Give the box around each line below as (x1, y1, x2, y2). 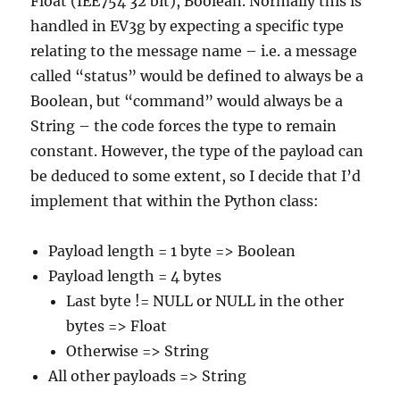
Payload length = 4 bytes (48, 267, 222, 286)
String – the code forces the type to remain (30, 117, 337, 136)
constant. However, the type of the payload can (30, 142, 364, 161)
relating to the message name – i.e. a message (30, 42, 358, 61)
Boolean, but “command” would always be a (30, 92, 344, 111)
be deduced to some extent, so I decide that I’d (30, 167, 362, 186)
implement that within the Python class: (30, 192, 320, 211)
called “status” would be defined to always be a (30, 67, 364, 86)
